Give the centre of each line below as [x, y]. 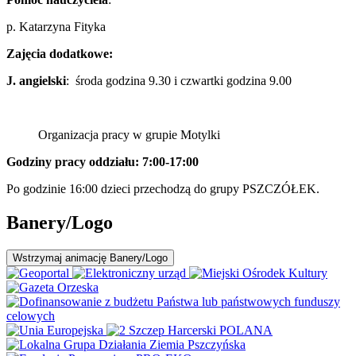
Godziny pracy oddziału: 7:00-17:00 [103, 162]
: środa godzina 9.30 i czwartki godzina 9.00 [179, 81]
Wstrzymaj [37, 257]
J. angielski [36, 81]
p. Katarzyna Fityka [58, 27]
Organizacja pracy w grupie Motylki [129, 135]
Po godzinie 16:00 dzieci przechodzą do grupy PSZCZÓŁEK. [163, 189]
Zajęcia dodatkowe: [60, 54]
